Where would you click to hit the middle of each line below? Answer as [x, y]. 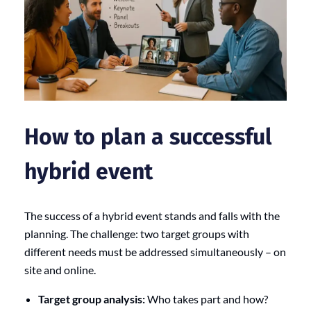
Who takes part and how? [207, 299]
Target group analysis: [92, 299]
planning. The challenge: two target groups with [137, 234]
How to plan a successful [148, 136]
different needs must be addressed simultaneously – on [155, 252]
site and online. [60, 270]
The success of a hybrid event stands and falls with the [152, 216]
